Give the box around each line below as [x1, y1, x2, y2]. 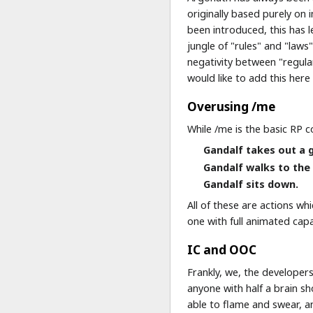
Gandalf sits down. [203, 177, 299, 191]
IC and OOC [187, 242, 257, 258]
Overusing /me [187, 98, 276, 115]
